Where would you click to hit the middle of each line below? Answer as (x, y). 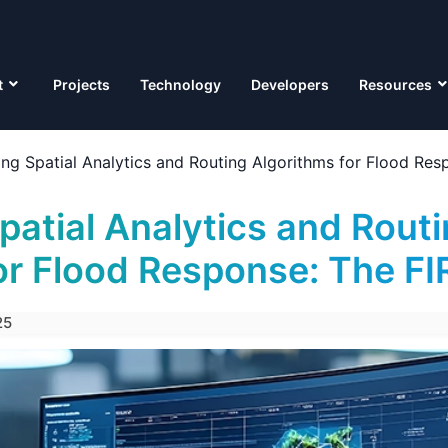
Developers (290, 84)
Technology (180, 84)
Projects (81, 84)
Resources (395, 84)
